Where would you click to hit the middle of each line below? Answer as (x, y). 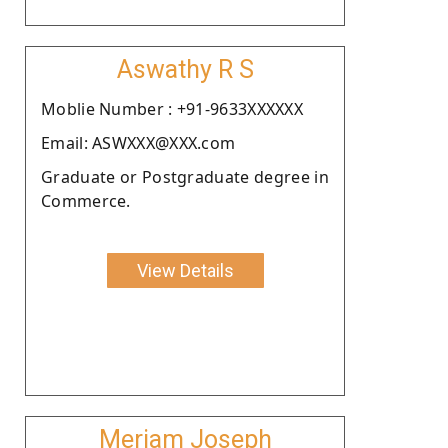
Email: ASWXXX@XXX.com (138, 142)
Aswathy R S (185, 69)
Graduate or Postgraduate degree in (185, 176)
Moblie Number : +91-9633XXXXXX (172, 108)
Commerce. (86, 200)
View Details (185, 270)
